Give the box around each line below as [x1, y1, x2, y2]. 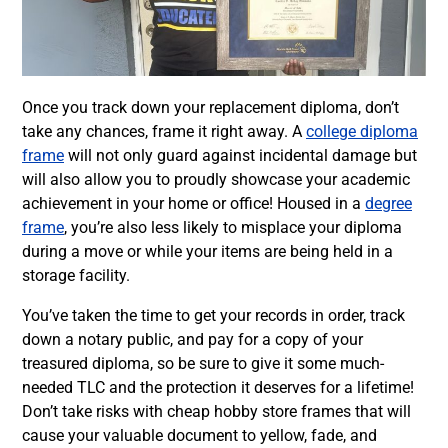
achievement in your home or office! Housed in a [22, 193, 365, 213]
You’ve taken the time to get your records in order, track [22, 305, 405, 325]
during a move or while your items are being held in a [22, 241, 393, 261]
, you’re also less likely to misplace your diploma [64, 217, 402, 237]
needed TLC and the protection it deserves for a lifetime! [22, 377, 414, 397]
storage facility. [22, 265, 130, 285]
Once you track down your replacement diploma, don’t [22, 97, 399, 117]
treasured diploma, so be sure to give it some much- [22, 353, 384, 373]
